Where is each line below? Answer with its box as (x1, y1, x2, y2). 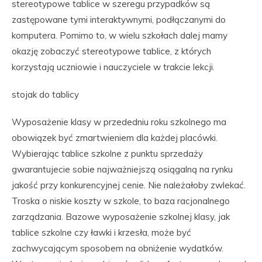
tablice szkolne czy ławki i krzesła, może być (12, 227, 191, 238)
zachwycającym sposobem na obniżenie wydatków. (12, 243, 223, 254)
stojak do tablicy (12, 89, 79, 100)
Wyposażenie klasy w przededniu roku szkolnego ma (12, 116, 226, 127)
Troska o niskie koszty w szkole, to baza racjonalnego (12, 195, 230, 206)
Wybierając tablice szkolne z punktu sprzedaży (12, 148, 203, 159)
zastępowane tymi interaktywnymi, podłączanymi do (12, 14, 226, 25)
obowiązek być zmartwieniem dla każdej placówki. (12, 132, 218, 143)
